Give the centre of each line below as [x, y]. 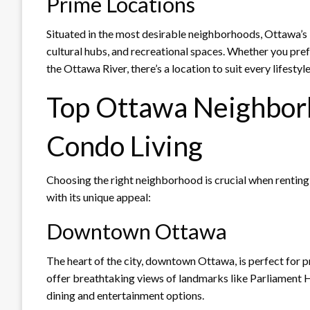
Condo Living [125, 146]
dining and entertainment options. [125, 295]
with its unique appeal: [99, 197]
